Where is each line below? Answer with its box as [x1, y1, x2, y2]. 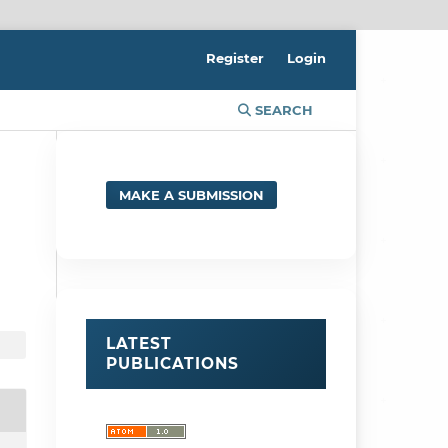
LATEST [106, 333, 172, 353]
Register [206, 49, 265, 66]
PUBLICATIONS [106, 353, 239, 373]
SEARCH [251, 101, 313, 118]
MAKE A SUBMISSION [119, 186, 265, 203]
